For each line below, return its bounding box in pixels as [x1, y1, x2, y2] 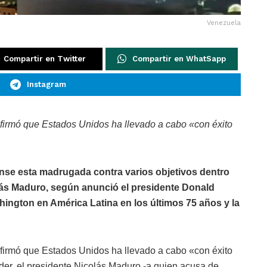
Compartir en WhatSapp [132, 54, 226, 64]
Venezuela [207, 19, 241, 27]
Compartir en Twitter [4, 54, 86, 64]
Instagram [26, 80, 66, 89]
